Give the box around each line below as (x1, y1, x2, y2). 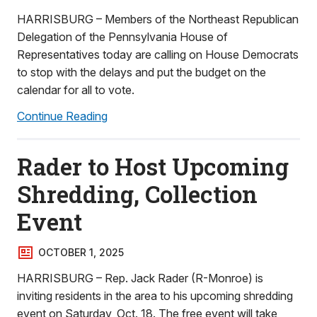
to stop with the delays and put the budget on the (17, 65, 266, 79)
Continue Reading (17, 109, 108, 123)
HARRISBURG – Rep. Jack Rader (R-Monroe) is (17, 271, 263, 285)
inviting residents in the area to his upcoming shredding (17, 289, 293, 303)
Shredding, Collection (17, 178, 258, 209)
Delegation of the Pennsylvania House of (17, 30, 228, 44)
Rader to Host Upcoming (17, 151, 289, 182)
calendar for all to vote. (17, 83, 134, 97)
